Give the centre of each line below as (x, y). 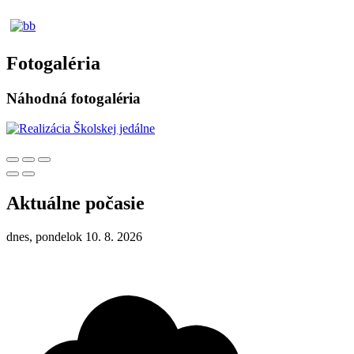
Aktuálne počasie (75, 203)
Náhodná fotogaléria (73, 98)
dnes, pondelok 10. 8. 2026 (74, 237)
